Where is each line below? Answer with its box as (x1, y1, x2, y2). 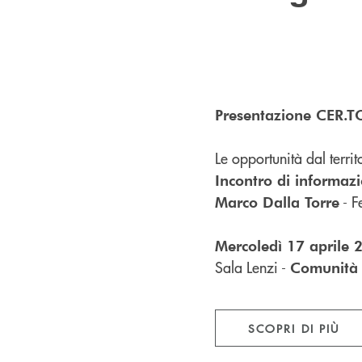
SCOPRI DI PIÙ (248, 319, 340, 336)
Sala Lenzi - (215, 256, 290, 277)
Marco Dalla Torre (215, 192, 339, 211)
